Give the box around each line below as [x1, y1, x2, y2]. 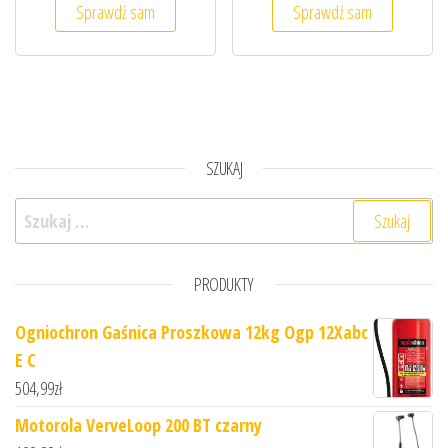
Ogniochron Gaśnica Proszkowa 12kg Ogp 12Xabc [15, 320, 368, 345]
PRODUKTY [193, 272, 255, 297]
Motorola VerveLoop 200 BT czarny [15, 413, 262, 438]
